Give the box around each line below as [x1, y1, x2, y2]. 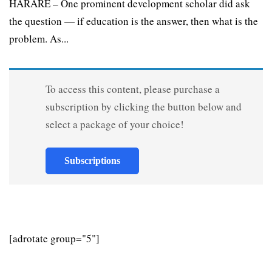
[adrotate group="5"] [9, 231, 100, 246]
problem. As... [9, 32, 69, 46]
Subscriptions [64, 155, 120, 166]
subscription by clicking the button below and [45, 100, 242, 114]
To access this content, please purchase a [45, 82, 220, 97]
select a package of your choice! [45, 117, 184, 132]
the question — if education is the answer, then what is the [9, 14, 258, 29]
